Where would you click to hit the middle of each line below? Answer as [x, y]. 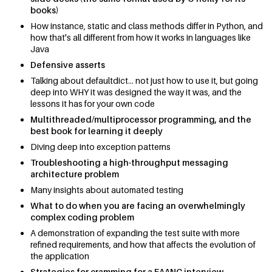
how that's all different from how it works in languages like [141, 38]
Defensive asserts [68, 65]
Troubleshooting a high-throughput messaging [129, 163]
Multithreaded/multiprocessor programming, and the [141, 120]
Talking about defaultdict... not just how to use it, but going [144, 81]
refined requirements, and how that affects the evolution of [143, 245]
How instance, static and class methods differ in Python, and [147, 26]
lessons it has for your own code [93, 104]
